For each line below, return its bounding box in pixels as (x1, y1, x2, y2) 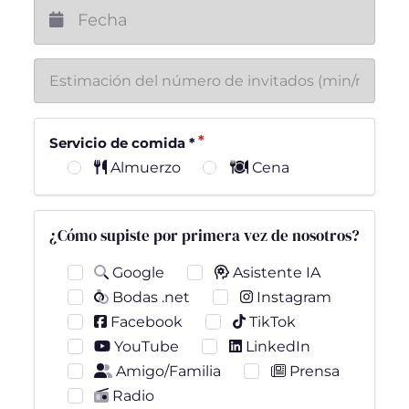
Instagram (252, 288, 331, 307)
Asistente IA (228, 264, 320, 282)
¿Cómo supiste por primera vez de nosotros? (48, 225, 360, 247)
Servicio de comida (48, 134, 189, 152)
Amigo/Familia (112, 362, 222, 381)
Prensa (285, 362, 340, 381)
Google (109, 264, 165, 282)
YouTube (110, 338, 180, 356)
